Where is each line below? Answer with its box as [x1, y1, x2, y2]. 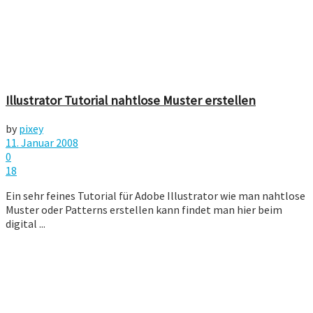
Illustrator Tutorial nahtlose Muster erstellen [6, 92, 256, 108]
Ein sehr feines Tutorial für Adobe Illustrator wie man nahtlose [6, 188, 305, 203]
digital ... [6, 216, 45, 231]
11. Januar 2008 [6, 135, 78, 150]
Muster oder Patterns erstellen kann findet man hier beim [6, 202, 282, 217]
